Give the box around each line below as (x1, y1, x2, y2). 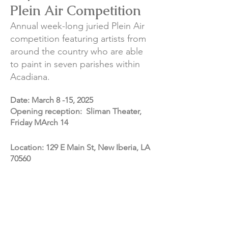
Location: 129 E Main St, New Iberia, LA (10, 142, 150, 152)
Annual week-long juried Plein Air (10, 20, 145, 32)
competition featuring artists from (10, 33, 146, 44)
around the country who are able (10, 46, 143, 57)
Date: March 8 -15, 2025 (10, 95, 95, 105)
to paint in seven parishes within (10, 59, 140, 70)
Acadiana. (10, 71, 50, 82)
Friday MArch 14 (10, 118, 68, 127)
